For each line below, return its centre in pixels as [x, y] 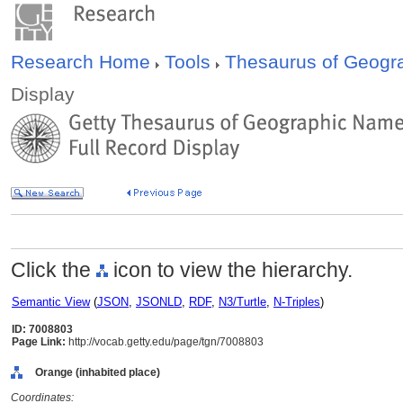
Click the [54, 270]
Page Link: [39, 342]
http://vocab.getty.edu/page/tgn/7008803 [165, 342]
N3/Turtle [242, 302]
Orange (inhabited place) [98, 372]
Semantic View [51, 302]
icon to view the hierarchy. [230, 270]
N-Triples [297, 302]
